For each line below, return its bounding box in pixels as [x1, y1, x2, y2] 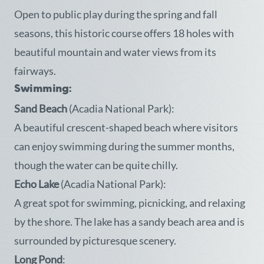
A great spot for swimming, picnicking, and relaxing [14, 196, 245, 209]
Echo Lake [14, 177, 59, 190]
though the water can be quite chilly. [14, 159, 178, 171]
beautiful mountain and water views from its [14, 45, 216, 58]
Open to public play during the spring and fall [14, 8, 217, 21]
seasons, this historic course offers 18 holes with [14, 27, 234, 39]
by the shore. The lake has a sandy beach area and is [14, 215, 245, 228]
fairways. [14, 64, 56, 77]
